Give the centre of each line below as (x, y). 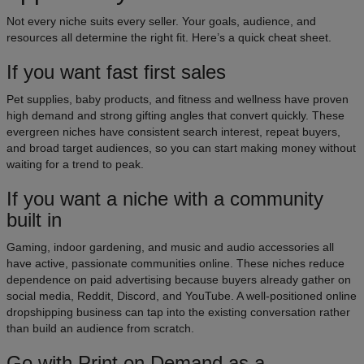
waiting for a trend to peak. (75, 164)
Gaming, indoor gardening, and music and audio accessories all (170, 247)
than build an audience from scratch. (100, 328)
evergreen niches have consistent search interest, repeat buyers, (173, 131)
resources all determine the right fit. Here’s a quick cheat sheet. (169, 37)
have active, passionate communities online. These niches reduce (175, 263)
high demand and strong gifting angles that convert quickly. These (175, 115)
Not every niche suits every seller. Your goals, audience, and (161, 21)
